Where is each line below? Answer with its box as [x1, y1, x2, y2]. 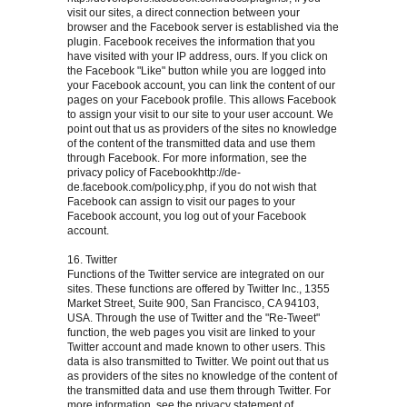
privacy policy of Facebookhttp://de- [67, 166, 241, 180]
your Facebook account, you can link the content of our [67, 79, 335, 93]
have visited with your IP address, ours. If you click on [67, 50, 328, 64]
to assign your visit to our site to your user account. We [67, 108, 333, 122]
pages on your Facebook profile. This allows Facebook [67, 94, 336, 107]
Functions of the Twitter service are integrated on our [67, 268, 324, 282]
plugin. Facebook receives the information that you [67, 35, 315, 49]
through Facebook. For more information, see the [67, 152, 307, 165]
